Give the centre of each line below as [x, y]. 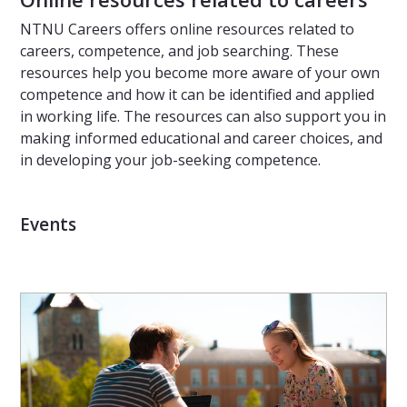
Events [48, 225]
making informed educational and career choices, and [201, 139]
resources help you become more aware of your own [200, 73]
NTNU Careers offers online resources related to [187, 30]
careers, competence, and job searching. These [179, 51]
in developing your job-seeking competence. [170, 160]
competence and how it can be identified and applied [197, 95]
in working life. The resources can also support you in [203, 117]
